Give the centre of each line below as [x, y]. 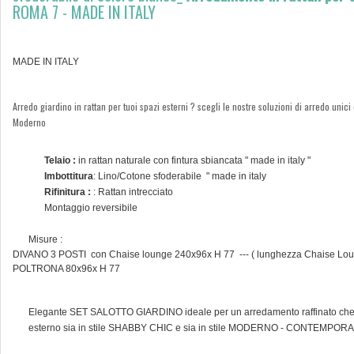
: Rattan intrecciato [134, 192]
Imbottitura [69, 176]
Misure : [46, 239]
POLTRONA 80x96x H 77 [67, 269]
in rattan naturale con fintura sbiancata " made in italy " [195, 160]
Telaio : [60, 160]
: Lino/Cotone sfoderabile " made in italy [181, 176]
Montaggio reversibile [91, 208]
